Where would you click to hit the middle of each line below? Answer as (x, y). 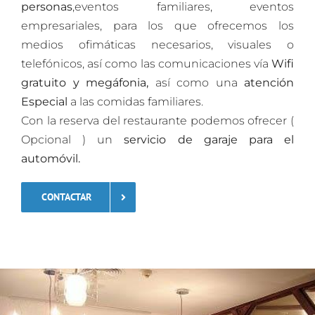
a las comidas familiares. (135, 102)
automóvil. (51, 159)
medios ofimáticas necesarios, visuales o (157, 45)
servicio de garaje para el (204, 140)
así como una (193, 83)
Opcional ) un (67, 140)
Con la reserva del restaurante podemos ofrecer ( (157, 121)
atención (265, 83)
